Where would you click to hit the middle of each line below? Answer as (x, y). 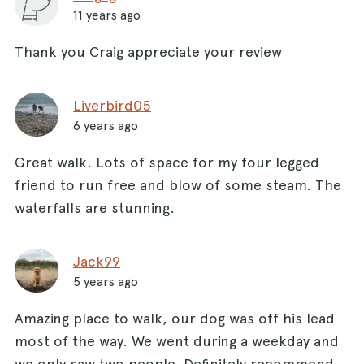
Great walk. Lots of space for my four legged (167, 162)
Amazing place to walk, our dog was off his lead (175, 318)
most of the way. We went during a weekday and (177, 340)
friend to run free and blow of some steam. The (178, 184)
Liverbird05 (112, 105)
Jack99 (97, 261)
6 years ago (106, 125)
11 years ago (107, 15)
